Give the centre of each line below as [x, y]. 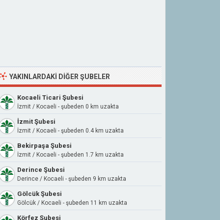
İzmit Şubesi [36, 122]
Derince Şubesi [41, 170]
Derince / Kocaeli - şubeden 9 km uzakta [72, 179]
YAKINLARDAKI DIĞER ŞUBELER [60, 77]
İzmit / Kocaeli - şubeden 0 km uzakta [68, 107]
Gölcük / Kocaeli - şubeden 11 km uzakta [72, 203]
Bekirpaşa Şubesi [44, 146]
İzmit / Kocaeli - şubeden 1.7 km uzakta [70, 155]
